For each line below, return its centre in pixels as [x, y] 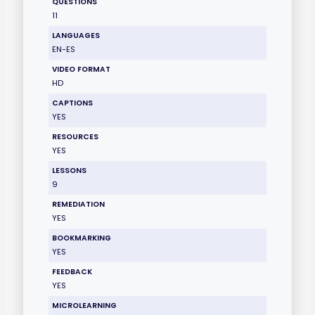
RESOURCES [76, 136]
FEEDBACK [72, 271]
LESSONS [70, 170]
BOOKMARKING [82, 238]
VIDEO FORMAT [82, 69]
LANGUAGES [76, 35]
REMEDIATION [79, 204]
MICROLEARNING [85, 305]
